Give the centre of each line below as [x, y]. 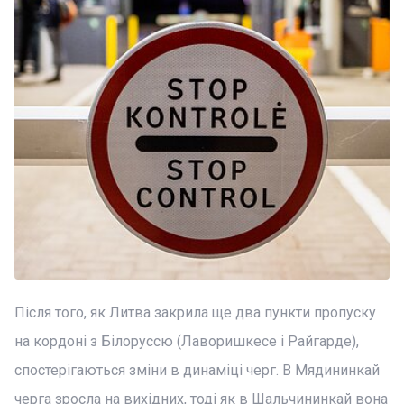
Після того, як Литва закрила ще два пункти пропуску [195, 312]
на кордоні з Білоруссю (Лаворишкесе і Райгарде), [187, 341]
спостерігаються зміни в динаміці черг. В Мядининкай [197, 370]
